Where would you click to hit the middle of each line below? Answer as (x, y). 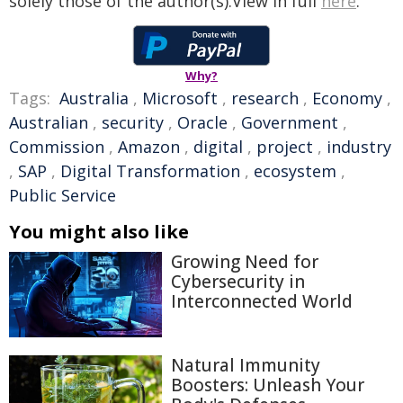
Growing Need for (245, 262)
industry (359, 147)
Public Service (63, 195)
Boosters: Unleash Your (268, 385)
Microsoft (180, 98)
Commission (57, 147)
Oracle (202, 122)
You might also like (99, 232)
